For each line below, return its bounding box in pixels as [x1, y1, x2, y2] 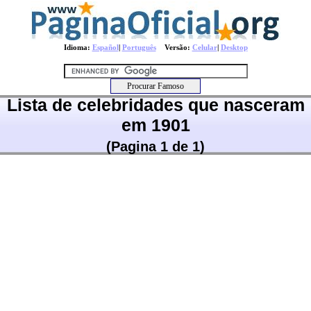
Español [92, 43, 119, 51]
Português [121, 43, 156, 51]
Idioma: [63, 43, 92, 51]
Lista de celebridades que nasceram [6, 95, 305, 115]
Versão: [155, 43, 192, 51]
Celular [192, 43, 217, 51]
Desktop [220, 43, 248, 51]
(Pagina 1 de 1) [106, 139, 205, 154]
